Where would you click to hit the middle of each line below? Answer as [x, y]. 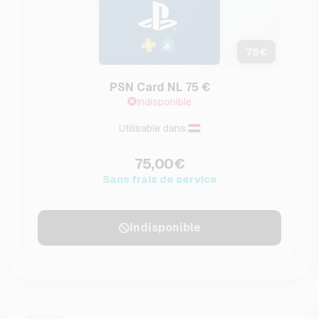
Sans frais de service [159, 179]
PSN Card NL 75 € [159, 88]
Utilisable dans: [153, 129]
